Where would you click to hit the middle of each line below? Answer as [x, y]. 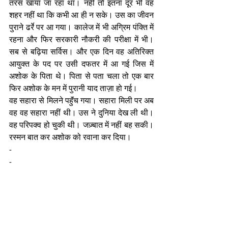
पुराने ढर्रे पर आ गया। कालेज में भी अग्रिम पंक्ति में [81, 27]
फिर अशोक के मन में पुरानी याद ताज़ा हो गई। [75, 88]
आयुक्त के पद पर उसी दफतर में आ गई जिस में [81, 64]
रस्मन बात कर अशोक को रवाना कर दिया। [70, 137]
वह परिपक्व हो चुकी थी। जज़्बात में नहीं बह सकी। [81, 125]
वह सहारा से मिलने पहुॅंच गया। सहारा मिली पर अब [81, 101]
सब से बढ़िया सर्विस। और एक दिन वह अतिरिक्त [81, 52]
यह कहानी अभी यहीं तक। [47, 174]
